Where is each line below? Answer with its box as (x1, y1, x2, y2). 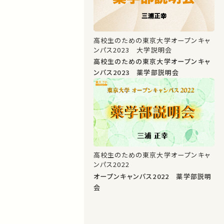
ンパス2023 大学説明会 (93, 44, 172, 54)
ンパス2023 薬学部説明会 (93, 67, 179, 77)
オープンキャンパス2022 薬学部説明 (93, 171, 212, 181)
